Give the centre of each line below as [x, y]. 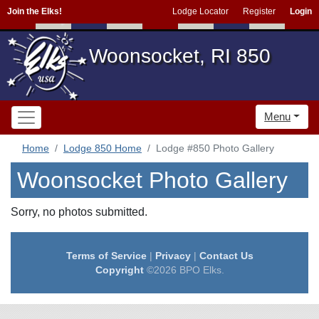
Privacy [173, 256]
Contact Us [226, 256]
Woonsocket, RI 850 [180, 56]
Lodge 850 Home [103, 148]
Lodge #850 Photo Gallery [215, 148]
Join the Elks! [35, 11]
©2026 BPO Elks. [184, 270]
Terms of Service [106, 256]
